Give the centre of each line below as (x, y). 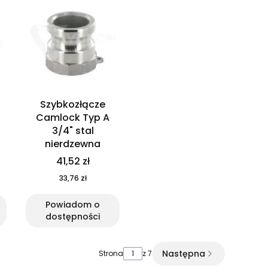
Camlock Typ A (73, 117)
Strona (111, 253)
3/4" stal (73, 130)
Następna (184, 253)
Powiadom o (73, 204)
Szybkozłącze (73, 104)
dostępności (73, 216)
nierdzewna (73, 144)
